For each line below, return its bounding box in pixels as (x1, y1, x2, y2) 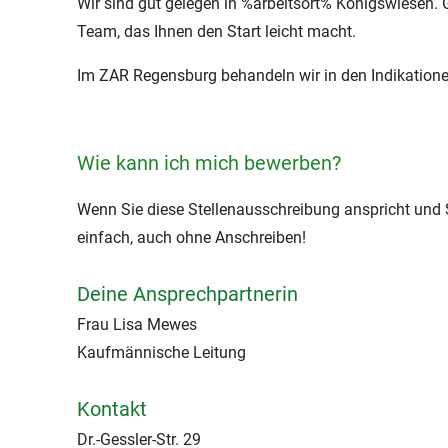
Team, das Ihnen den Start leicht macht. (77, 22, 356, 41)
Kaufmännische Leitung (77, 343, 246, 362)
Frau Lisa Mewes (77, 315, 197, 334)
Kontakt (77, 397, 147, 421)
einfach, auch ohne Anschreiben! (77, 228, 306, 247)
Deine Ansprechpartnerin (77, 282, 298, 306)
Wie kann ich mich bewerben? (77, 151, 341, 175)
